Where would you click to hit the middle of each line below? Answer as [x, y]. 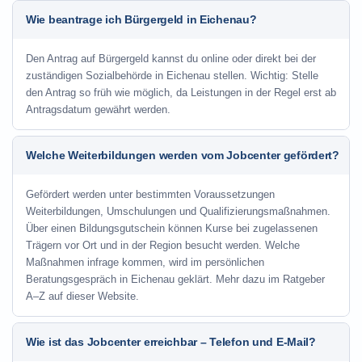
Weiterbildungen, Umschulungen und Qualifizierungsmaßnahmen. [178, 211]
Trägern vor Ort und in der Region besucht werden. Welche [163, 245]
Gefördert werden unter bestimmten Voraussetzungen [150, 194]
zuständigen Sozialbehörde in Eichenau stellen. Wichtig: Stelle [172, 76]
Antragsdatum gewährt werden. [98, 109]
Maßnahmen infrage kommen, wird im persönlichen [145, 262]
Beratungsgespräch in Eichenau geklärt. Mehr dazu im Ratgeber [175, 279]
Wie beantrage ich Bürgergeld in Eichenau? [141, 19]
